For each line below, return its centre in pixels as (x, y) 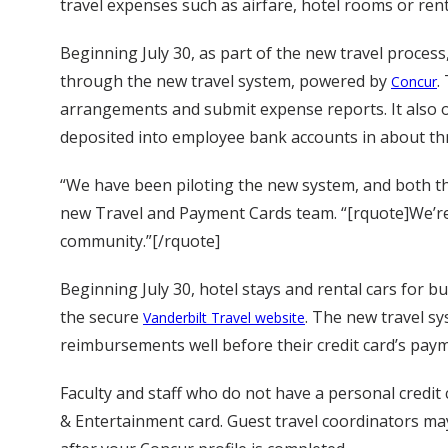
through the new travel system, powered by (225, 81)
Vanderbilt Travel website (224, 318)
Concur (414, 82)
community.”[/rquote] (140, 241)
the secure (101, 317)
